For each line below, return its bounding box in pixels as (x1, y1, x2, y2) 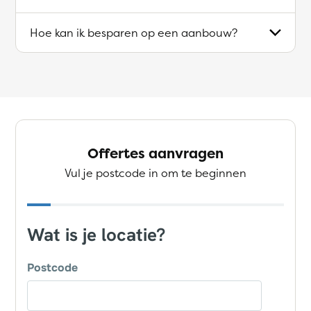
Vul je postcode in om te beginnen (65, 165, 246, 180)
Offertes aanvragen (87, 143, 224, 162)
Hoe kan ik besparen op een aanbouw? (30, 24, 237, 40)
